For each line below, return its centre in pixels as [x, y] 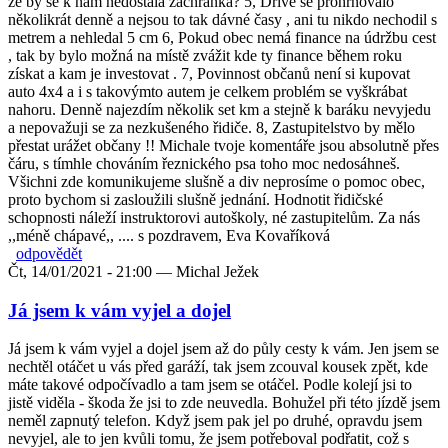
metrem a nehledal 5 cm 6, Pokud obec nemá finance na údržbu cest [222, 37]
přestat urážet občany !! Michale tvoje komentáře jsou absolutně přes [223, 145]
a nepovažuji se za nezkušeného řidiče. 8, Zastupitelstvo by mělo [211, 127]
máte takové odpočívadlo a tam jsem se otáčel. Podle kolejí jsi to [210, 385]
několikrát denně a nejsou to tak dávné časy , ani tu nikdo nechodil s [222, 19]
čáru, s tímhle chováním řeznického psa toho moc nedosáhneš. [204, 163]
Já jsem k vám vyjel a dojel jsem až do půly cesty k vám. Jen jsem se [223, 349]
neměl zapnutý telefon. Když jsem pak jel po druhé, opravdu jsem [215, 421]
